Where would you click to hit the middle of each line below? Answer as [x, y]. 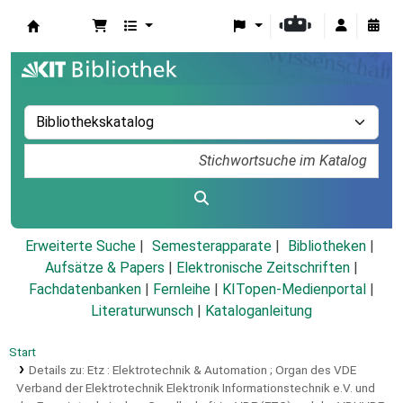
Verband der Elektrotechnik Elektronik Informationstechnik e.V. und [196, 388]
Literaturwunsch [142, 311]
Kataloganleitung [259, 311]
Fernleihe [182, 290]
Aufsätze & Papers [105, 268]
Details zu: [58, 370]
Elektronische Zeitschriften [263, 268]
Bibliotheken [327, 246]
